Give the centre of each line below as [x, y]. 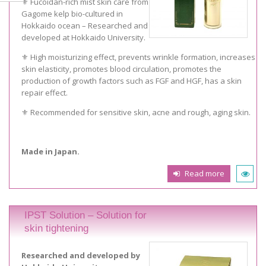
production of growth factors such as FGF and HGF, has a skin [132, 81]
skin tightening [56, 228]
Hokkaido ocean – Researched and [85, 26]
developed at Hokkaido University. [83, 38]
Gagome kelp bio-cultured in [72, 14]
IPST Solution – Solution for [85, 215]
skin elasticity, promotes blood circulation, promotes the [121, 69]
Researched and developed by [81, 256]
